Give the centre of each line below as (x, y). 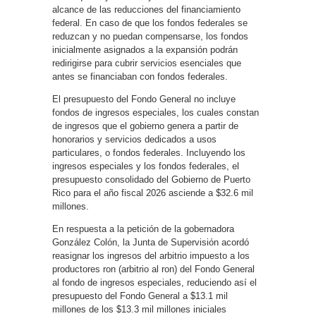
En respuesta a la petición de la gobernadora (143, 229)
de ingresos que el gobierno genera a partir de (145, 126)
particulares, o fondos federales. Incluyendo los (149, 153)
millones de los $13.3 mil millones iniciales (139, 309)
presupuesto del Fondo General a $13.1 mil (140, 296)
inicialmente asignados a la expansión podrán (145, 50)
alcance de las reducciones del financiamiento (146, 10)
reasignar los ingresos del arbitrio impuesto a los (151, 256)
